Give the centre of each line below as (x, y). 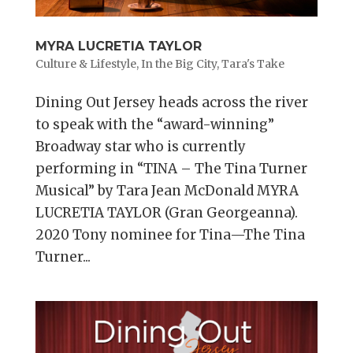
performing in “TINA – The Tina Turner (171, 168)
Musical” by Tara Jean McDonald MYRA (167, 190)
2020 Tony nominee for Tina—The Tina (170, 234)
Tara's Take (253, 63)
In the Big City (178, 63)
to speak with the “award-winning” (154, 124)
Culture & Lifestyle (85, 63)
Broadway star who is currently (140, 146)
